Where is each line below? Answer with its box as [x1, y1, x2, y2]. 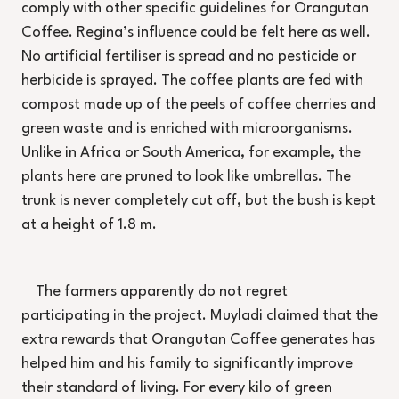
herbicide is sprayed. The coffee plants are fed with [21, 73, 363, 89]
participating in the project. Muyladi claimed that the [21, 308, 378, 324]
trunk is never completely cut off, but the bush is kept [21, 193, 376, 209]
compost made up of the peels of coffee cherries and [21, 97, 376, 113]
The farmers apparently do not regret [36, 284, 288, 300]
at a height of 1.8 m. [21, 217, 157, 233]
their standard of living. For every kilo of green [21, 380, 332, 396]
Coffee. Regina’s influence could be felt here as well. [21, 25, 370, 41]
